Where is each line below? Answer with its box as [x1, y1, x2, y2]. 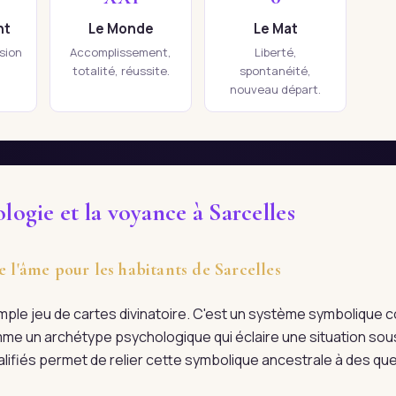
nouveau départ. [230, 81, 321, 98]
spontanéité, [240, 63, 311, 80]
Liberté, [254, 44, 297, 61]
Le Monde [88, 19, 154, 39]
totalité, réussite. [72, 63, 170, 80]
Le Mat [253, 19, 298, 39]
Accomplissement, [70, 44, 171, 61]
